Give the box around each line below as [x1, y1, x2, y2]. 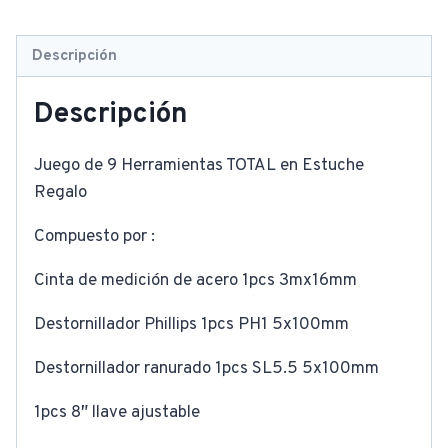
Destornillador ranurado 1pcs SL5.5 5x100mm [34, 357, 379, 380]
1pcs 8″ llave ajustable [34, 401, 200, 424]
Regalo [34, 181, 87, 204]
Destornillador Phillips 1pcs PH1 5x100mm [34, 313, 349, 336]
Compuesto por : [34, 225, 155, 248]
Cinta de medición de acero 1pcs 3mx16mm [34, 269, 357, 292]
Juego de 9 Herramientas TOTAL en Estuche [34, 154, 364, 177]
